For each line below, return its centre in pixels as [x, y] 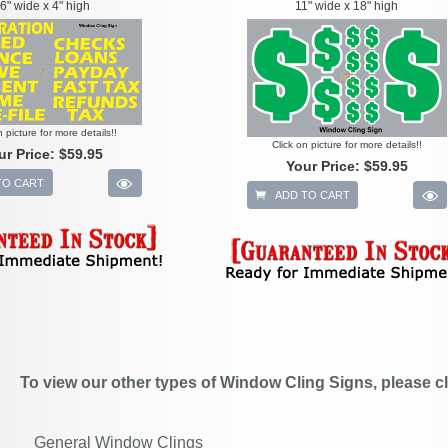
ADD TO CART [310, 195]
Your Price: [324, 166]
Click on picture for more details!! [346, 145]
